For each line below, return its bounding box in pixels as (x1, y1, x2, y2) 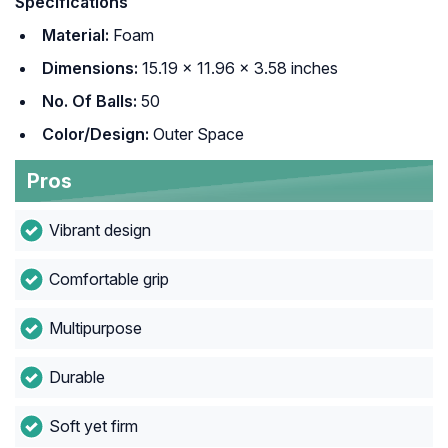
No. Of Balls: (42, 91, 137, 112)
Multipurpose (48, 318, 142, 339)
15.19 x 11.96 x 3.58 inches (138, 58, 338, 79)
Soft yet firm (48, 416, 138, 437)
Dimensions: (42, 58, 138, 79)
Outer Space (149, 124, 244, 145)
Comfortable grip (48, 269, 169, 290)
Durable (48, 367, 105, 388)
